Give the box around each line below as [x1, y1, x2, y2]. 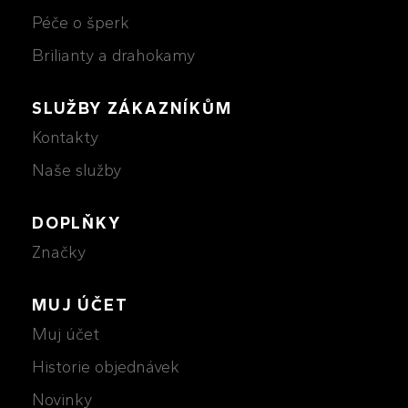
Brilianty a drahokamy [32, 46, 195, 66]
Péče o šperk [32, 13, 129, 34]
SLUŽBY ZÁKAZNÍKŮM [32, 98, 232, 119]
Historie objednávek [32, 357, 179, 378]
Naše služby [32, 160, 121, 181]
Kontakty [32, 127, 98, 148]
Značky [32, 242, 86, 263]
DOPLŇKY [32, 213, 121, 234]
